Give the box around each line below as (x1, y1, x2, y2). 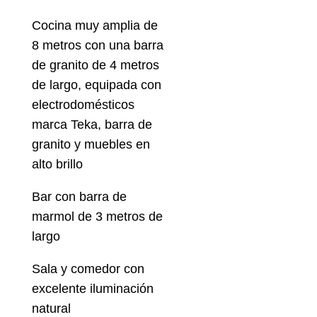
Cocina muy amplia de (31, 18, 158, 33)
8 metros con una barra (31, 38, 163, 53)
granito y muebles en (31, 137, 150, 152)
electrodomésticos (31, 98, 134, 113)
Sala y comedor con (31, 262, 144, 277)
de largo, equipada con (31, 78, 161, 93)
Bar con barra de (31, 190, 127, 204)
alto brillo (31, 157, 83, 172)
